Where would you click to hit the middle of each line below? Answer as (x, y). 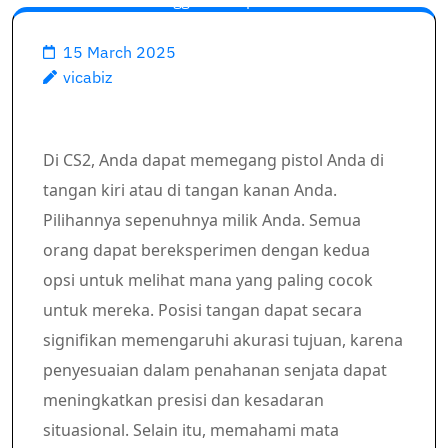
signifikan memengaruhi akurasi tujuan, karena (223, 340)
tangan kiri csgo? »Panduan (224, 30)
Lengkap (224, 60)
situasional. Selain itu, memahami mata (191, 430)
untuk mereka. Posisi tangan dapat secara (202, 310)
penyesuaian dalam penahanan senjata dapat (215, 370)
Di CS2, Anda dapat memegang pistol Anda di (213, 160)
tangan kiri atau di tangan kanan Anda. (190, 190)
